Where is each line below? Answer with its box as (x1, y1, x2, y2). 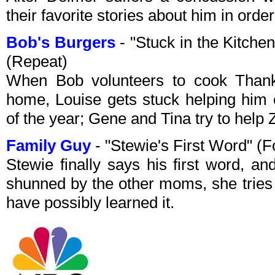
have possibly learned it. (6, 193, 174, 212)
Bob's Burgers (6, 33, 115, 52)
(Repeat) (6, 52, 68, 71)
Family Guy (6, 136, 91, 155)
